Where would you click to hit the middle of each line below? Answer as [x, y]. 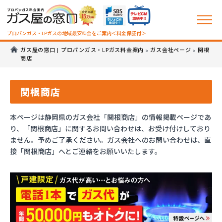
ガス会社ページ [171, 50]
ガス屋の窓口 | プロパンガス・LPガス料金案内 [82, 50]
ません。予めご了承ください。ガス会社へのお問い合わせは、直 [111, 140]
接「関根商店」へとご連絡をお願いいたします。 [86, 151]
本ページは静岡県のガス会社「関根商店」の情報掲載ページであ [111, 117]
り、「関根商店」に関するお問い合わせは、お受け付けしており [110, 128]
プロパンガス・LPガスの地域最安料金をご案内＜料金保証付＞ [76, 33]
